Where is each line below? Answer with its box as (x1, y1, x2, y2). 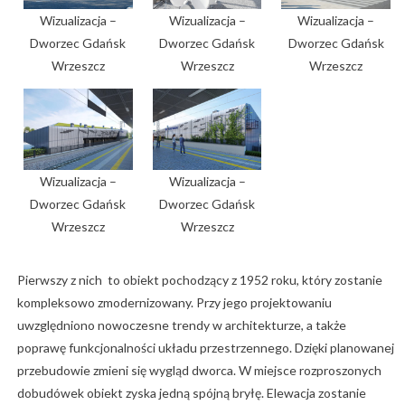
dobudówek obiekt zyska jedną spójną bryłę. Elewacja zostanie (16, 385, 366, 401)
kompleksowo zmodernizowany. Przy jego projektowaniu (16, 295, 332, 311)
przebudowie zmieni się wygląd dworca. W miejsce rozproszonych (16, 363, 381, 379)
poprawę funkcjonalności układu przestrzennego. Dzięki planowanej (16, 340, 394, 356)
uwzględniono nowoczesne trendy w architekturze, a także (16, 317, 346, 334)
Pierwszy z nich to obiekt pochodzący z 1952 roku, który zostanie (16, 272, 382, 288)
